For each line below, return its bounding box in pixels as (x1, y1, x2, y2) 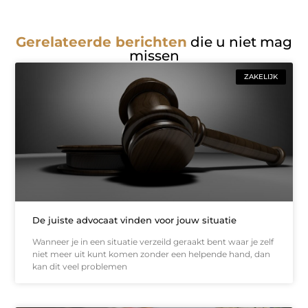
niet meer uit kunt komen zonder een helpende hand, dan (32, 248, 271, 259)
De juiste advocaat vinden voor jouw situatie (32, 214, 237, 225)
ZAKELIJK (243, 72, 278, 82)
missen (129, 47, 179, 65)
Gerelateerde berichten (16, 34, 187, 51)
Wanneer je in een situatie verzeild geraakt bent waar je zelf (32, 236, 274, 247)
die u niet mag (187, 34, 292, 51)
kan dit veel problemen (32, 261, 128, 272)
